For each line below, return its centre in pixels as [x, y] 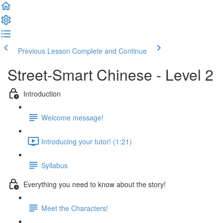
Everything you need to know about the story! [95, 184]
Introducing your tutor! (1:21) [87, 141]
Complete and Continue [110, 51]
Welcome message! [72, 117]
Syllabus [55, 165]
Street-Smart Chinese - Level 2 [111, 74]
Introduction [42, 93]
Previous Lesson [44, 51]
